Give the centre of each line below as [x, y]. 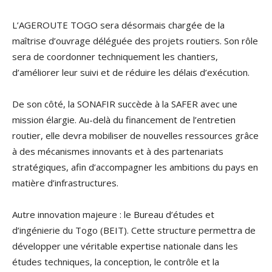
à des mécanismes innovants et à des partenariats [118, 151]
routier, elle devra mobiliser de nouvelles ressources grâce [135, 135]
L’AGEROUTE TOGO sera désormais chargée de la [118, 25]
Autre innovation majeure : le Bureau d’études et [113, 214]
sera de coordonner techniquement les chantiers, [115, 56]
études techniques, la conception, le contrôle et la [116, 261]
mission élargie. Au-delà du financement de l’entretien [124, 119]
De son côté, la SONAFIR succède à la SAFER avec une [125, 104]
